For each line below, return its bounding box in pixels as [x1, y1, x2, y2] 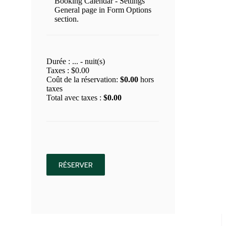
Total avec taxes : [46, 93, 103, 102]
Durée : [46, 57, 72, 66]
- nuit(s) [78, 57, 105, 66]
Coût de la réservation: [46, 75, 120, 84]
